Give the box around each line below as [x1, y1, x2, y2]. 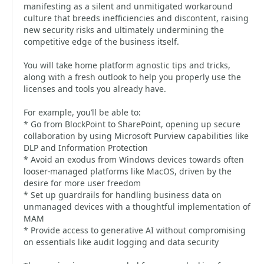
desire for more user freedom [24, 177, 141, 189]
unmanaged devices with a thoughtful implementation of [24, 201, 250, 212]
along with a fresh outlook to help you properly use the [24, 71, 241, 82]
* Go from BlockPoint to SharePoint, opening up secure [24, 118, 240, 130]
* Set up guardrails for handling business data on [24, 189, 222, 200]
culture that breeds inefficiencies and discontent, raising [24, 12, 249, 24]
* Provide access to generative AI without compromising [24, 225, 246, 236]
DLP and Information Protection [24, 142, 148, 153]
